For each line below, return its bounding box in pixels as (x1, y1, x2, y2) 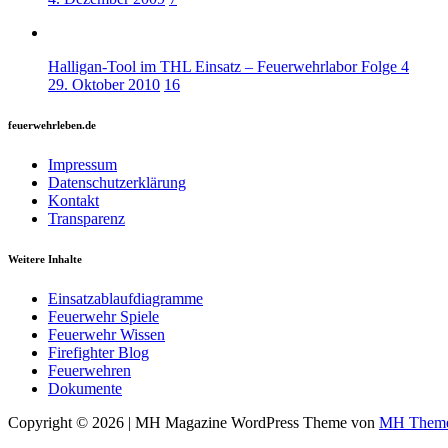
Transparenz (48, 209, 125, 227)
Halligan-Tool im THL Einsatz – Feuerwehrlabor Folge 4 (48, 57, 409, 75)
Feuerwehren (48, 361, 131, 379)
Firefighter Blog (48, 343, 149, 361)
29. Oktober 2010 (48, 75, 160, 93)
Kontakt (48, 191, 99, 209)
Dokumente (48, 379, 122, 397)
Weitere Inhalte (8, 252, 82, 265)
